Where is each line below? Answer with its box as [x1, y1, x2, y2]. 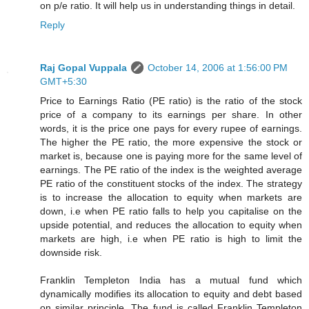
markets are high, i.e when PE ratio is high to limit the [40, 233, 302, 245]
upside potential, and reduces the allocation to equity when [40, 219, 302, 231]
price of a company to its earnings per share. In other [40, 109, 302, 121]
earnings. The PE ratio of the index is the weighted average [40, 164, 302, 176]
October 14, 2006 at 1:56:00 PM [148, 62, 288, 74]
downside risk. [40, 247, 102, 259]
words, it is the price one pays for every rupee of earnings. [40, 123, 302, 134]
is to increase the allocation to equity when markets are [40, 192, 302, 203]
